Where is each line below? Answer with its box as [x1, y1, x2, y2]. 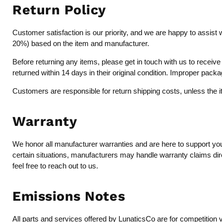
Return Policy [12, 2, 107, 18]
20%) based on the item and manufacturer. [12, 39, 149, 48]
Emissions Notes [12, 188, 125, 205]
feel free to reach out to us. [12, 162, 98, 170]
